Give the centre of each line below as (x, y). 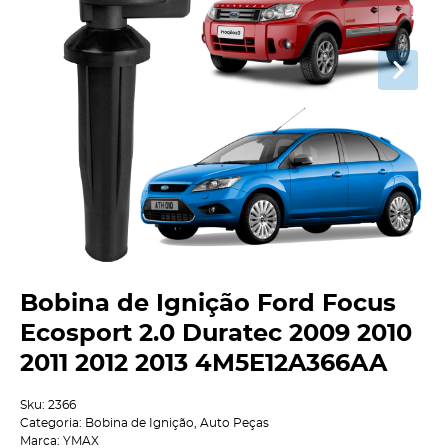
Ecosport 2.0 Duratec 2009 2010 (216, 334)
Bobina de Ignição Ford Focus (208, 304)
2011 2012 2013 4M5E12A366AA (203, 364)
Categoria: (51, 422)
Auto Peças (234, 422)
